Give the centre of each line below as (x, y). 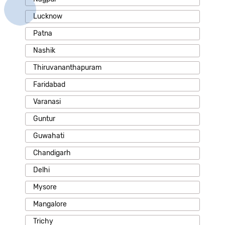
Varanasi (47, 101)
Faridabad (49, 84)
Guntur (44, 119)
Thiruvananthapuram (67, 67)
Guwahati (49, 136)
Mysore (45, 187)
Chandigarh (52, 153)
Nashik (44, 50)
